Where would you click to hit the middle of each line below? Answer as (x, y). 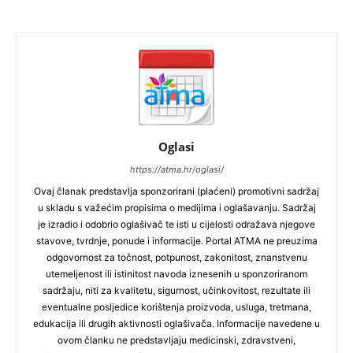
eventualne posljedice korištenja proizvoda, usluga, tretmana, (176, 307)
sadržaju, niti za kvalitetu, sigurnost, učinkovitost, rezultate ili (176, 290)
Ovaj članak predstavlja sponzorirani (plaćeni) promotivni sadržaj (176, 191)
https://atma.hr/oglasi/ (176, 169)
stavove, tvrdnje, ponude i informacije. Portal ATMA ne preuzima (176, 241)
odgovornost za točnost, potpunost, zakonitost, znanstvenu (176, 257)
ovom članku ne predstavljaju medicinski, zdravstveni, (176, 340)
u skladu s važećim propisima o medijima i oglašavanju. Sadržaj (176, 208)
